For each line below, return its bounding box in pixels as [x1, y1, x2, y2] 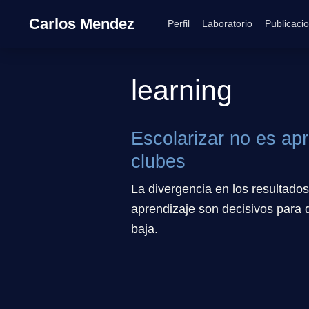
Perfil [168, 18, 190, 29]
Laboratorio [202, 18, 253, 29]
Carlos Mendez [29, 14, 134, 32]
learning [131, 74, 232, 106]
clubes [131, 150, 186, 172]
